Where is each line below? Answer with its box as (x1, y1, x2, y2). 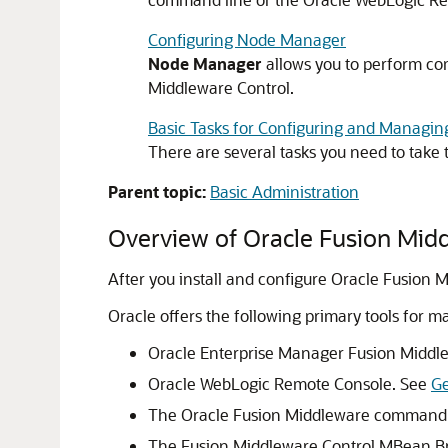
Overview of (108, 222, 243, 253)
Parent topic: (108, 181, 206, 202)
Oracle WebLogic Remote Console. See (148, 373, 431, 394)
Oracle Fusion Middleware (181, 404, 370, 425)
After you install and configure (108, 268, 331, 289)
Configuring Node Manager (148, 29, 346, 50)
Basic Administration (210, 181, 359, 202)
